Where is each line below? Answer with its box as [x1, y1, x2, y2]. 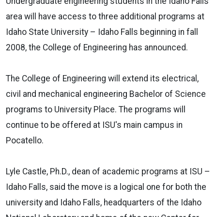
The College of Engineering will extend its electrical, [6, 73, 199, 83]
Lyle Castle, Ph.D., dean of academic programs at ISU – [6, 166, 210, 176]
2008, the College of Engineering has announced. [6, 42, 188, 52]
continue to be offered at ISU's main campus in [6, 120, 183, 130]
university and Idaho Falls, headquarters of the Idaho [6, 197, 201, 207]
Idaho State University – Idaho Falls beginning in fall [6, 27, 198, 37]
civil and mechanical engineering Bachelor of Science [6, 89, 206, 99]
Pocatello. [6, 135, 44, 145]
